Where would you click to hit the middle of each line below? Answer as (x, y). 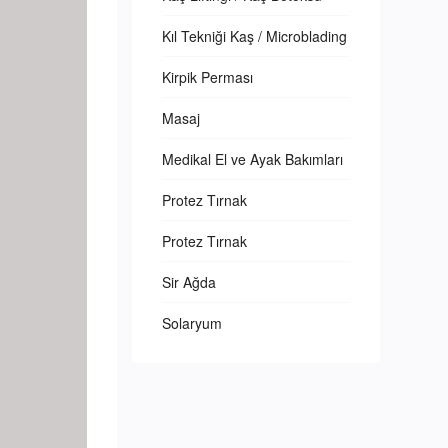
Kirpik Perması (207, 77)
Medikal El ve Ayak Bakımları (252, 159)
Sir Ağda (189, 282)
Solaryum (192, 323)
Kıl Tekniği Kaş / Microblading (254, 36)
